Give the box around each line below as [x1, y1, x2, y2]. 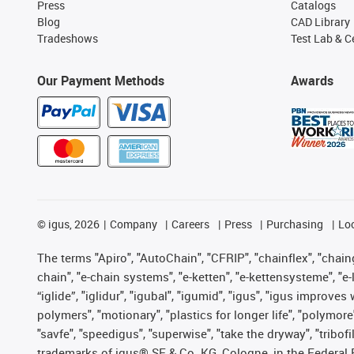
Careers [171, 217, 210, 232]
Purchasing [266, 217, 324, 232]
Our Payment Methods [37, 72, 164, 89]
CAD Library [290, 14, 350, 29]
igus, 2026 [46, 217, 100, 232]
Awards [290, 72, 333, 89]
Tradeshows [37, 31, 98, 46]
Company [109, 217, 157, 232]
